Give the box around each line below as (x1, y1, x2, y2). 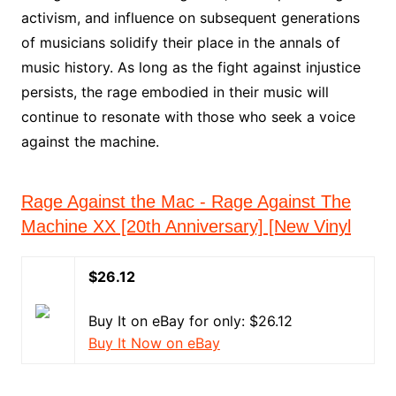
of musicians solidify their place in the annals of (20, 34, 340, 51)
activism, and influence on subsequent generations (20, 9, 360, 27)
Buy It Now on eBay (88, 334, 220, 352)
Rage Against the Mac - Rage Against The (20, 192, 351, 211)
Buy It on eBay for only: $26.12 (88, 312, 293, 330)
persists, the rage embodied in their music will (20, 83, 329, 101)
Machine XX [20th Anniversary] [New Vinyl (20, 217, 351, 236)
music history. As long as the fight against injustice (20, 58, 361, 76)
